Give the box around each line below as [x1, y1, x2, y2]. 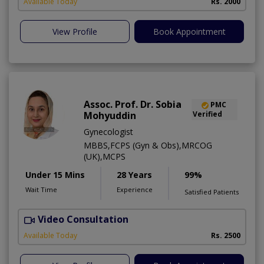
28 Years [117, 169, 152, 181]
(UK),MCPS [84, 151, 126, 163]
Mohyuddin [84, 109, 136, 123]
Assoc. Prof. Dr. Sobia [84, 98, 181, 111]
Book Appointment [153, 26, 226, 38]
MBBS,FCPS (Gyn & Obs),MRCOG [84, 140, 212, 151]
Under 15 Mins [25, 169, 85, 181]
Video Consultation [38, 213, 128, 226]
